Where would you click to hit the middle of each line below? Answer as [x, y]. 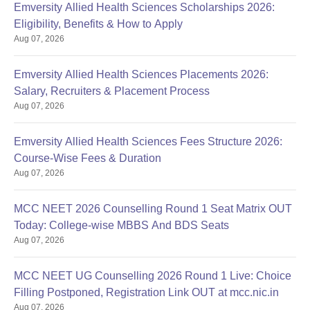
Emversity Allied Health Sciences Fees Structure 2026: [148, 142]
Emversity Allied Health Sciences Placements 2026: [141, 75]
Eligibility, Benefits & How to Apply [98, 24]
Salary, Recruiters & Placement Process [112, 91]
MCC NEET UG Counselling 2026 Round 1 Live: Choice [153, 276]
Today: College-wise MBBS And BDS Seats [121, 226]
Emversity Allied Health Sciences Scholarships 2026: [144, 8]
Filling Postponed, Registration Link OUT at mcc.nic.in [146, 293]
